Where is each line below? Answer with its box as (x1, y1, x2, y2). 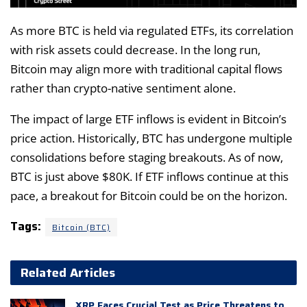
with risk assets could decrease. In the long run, (10, 42, 260, 58)
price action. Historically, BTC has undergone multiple (10, 130, 293, 147)
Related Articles (21, 263, 115, 283)
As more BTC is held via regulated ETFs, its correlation (10, 23, 293, 39)
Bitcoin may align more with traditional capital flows (10, 61, 282, 77)
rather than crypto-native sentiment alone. (10, 80, 236, 97)
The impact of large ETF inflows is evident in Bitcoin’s (10, 111, 286, 127)
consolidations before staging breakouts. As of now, (10, 149, 283, 166)
